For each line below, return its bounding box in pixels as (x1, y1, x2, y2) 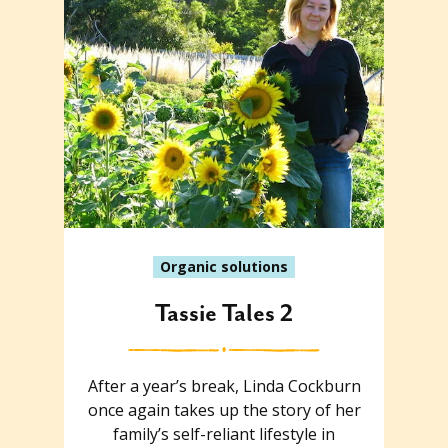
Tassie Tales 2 (155, 299, 293, 328)
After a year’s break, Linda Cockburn (87, 374, 361, 397)
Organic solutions (160, 256, 288, 276)
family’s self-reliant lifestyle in (113, 422, 335, 445)
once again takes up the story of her (87, 398, 361, 421)
